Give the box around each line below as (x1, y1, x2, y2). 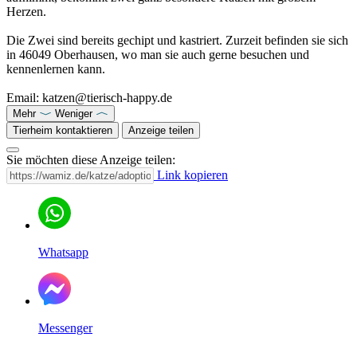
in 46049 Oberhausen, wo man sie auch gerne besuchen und (6, 47, 309, 61)
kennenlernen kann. (6, 61, 105, 76)
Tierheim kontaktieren (13, 124, 112, 136)
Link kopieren (154, 167, 228, 182)
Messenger (38, 320, 92, 335)
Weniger (55, 107, 92, 120)
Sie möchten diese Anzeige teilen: (6, 152, 175, 167)
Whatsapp (38, 245, 88, 259)
